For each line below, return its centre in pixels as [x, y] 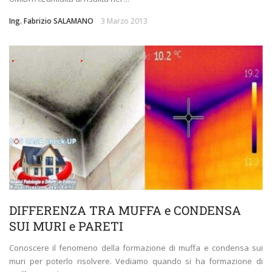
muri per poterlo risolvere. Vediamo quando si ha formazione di [136, 261]
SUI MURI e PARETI [66, 226]
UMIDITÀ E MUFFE [108, 55]
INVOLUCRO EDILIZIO [44, 55]
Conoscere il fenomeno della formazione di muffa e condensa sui [136, 247]
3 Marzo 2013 [124, 21]
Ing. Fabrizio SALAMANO [51, 21]
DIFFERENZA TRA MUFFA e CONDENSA [125, 210]
